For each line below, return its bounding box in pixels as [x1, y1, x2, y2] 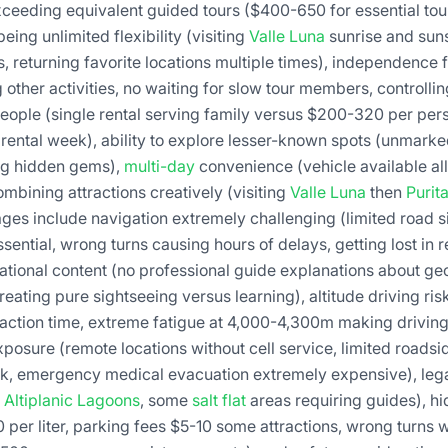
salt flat [192, 389, 246, 410]
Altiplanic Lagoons [4, 389, 140, 410]
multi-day [124, 155, 195, 176]
